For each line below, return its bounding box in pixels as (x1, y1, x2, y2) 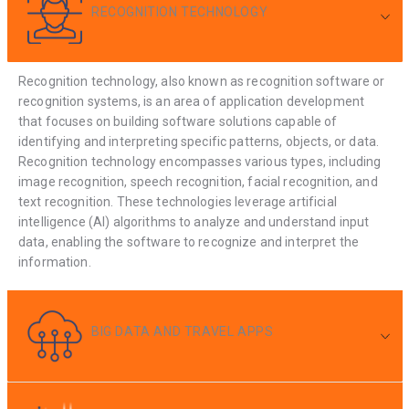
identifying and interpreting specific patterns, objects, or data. (18, 134, 380, 150)
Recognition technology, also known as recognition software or (18, 74, 385, 89)
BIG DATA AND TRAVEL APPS (91, 324, 274, 340)
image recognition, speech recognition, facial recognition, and (18, 174, 378, 190)
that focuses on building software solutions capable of (18, 114, 338, 130)
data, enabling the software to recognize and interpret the (18, 235, 360, 250)
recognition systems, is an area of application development (18, 94, 365, 110)
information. (18, 255, 91, 270)
